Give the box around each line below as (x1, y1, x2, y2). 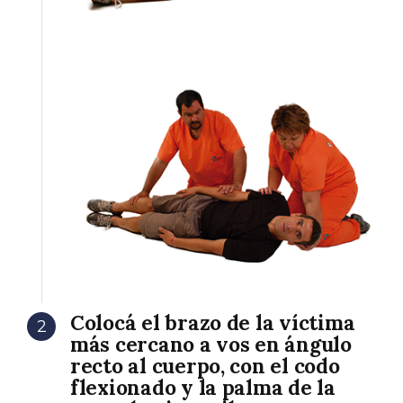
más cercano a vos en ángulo (70, 331, 352, 358)
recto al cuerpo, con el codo (70, 353, 340, 380)
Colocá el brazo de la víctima (70, 309, 355, 336)
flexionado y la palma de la (70, 374, 336, 401)
